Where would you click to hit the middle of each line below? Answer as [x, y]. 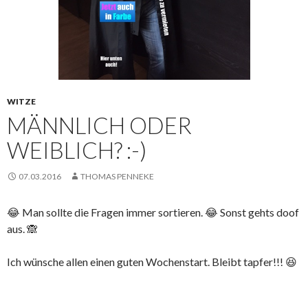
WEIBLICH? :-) [77, 150]
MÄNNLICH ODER [99, 125]
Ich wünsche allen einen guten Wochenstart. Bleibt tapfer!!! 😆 [152, 261]
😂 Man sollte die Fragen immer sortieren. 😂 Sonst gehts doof [153, 212]
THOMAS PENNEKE [117, 176]
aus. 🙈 [22, 228]
